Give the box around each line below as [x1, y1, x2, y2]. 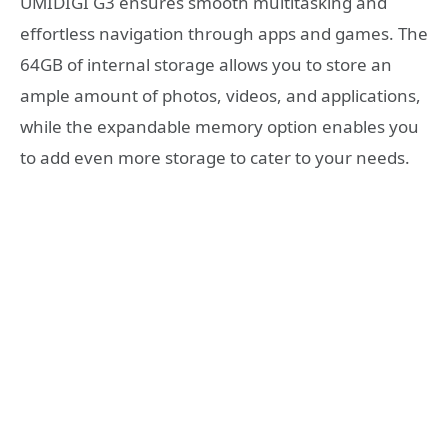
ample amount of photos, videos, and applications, [20, 83, 421, 107]
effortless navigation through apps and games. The [20, 21, 428, 45]
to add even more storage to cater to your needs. [20, 145, 410, 169]
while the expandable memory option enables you [20, 114, 419, 138]
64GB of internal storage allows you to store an [20, 52, 392, 76]
